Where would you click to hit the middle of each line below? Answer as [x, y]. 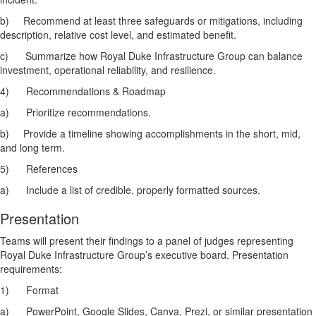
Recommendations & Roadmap [96, 91]
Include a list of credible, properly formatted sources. [143, 190]
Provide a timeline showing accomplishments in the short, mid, [162, 134]
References [52, 169]
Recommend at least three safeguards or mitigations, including [163, 21]
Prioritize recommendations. [89, 113]
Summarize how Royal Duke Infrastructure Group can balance [164, 56]
